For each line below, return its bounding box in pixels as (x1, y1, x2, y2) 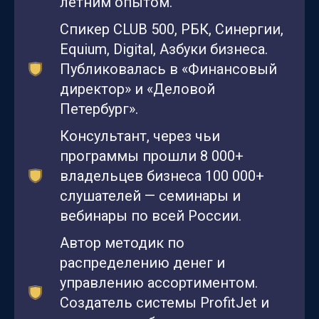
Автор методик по (60, 234, 184, 252)
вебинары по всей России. (60, 207, 241, 225)
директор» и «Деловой (60, 80, 215, 98)
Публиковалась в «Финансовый (60, 61, 277, 78)
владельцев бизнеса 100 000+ (60, 167, 264, 185)
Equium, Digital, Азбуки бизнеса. (60, 41, 268, 58)
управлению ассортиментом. (60, 274, 258, 292)
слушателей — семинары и (60, 187, 241, 205)
